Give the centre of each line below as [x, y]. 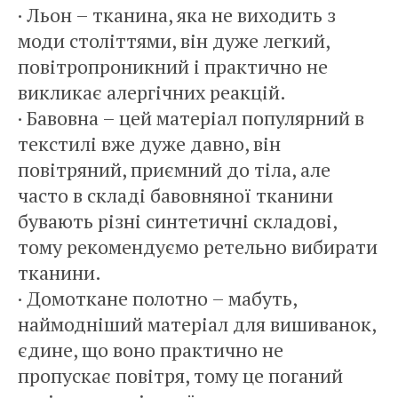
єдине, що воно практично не [151, 350]
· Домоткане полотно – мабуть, [157, 298]
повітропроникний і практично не [173, 66]
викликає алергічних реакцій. [152, 92]
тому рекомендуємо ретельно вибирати [198, 247]
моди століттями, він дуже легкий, [174, 40]
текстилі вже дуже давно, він [149, 143]
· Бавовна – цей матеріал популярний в [191, 118]
